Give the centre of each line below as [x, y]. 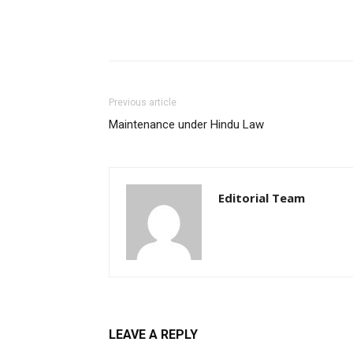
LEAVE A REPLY [153, 334]
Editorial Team [262, 198]
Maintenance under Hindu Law [186, 124]
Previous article [143, 102]
